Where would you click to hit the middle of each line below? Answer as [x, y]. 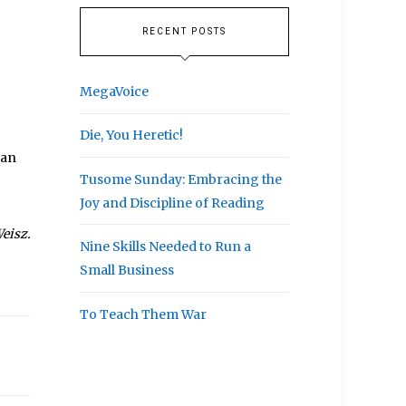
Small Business [127, 271]
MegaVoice [115, 91]
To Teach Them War [144, 314]
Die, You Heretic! [132, 135]
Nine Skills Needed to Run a [166, 247]
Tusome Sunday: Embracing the [181, 179]
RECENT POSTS [184, 31]
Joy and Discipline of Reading [173, 203]
